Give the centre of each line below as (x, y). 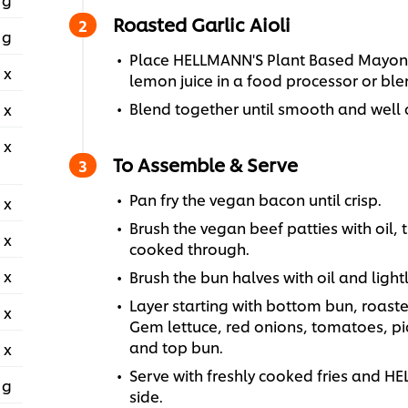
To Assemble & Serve (205, 164)
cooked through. (189, 249)
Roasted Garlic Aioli (201, 24)
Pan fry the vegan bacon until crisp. (255, 199)
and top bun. (176, 347)
